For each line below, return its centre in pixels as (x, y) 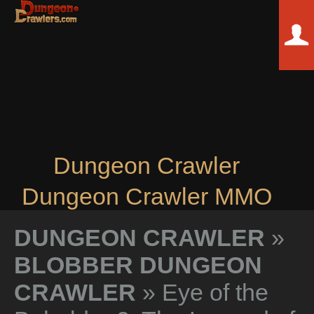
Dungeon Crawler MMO (146, 196)
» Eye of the (202, 292)
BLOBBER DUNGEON (138, 265)
